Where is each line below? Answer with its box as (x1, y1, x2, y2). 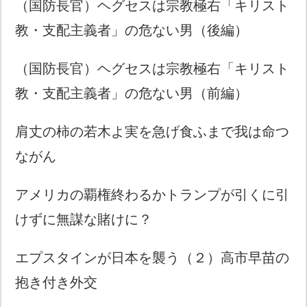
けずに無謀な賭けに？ (15, 211, 153, 227)
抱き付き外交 (15, 274, 98, 290)
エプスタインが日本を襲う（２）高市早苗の (15, 249, 290, 265)
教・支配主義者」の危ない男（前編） (15, 85, 249, 101)
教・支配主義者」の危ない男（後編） (15, 22, 249, 38)
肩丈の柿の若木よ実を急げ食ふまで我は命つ (15, 123, 290, 139)
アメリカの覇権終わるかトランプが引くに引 (15, 186, 290, 202)
